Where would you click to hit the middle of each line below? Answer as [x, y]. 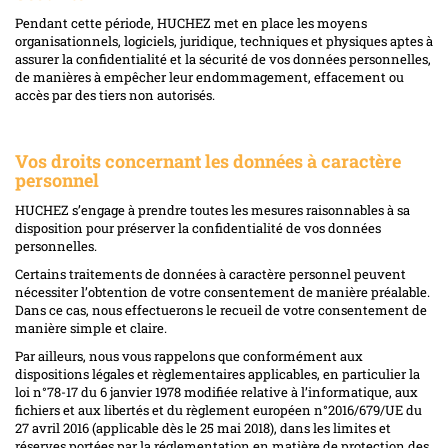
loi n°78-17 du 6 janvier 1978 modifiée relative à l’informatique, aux [216, 391]
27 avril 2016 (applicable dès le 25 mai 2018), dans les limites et [203, 427]
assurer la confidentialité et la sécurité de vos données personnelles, [223, 58]
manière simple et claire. [91, 327]
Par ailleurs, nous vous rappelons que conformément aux [189, 355]
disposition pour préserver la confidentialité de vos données [198, 227]
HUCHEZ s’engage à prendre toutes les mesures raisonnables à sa [212, 209]
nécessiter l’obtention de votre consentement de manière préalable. [222, 291]
